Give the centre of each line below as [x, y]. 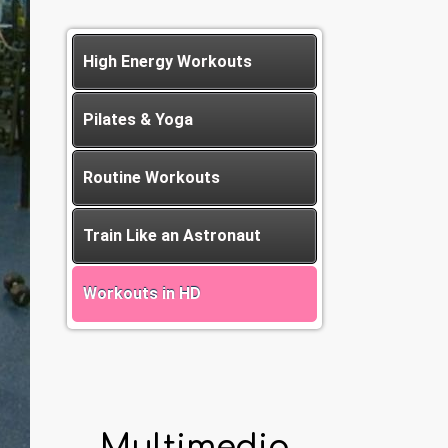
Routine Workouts [151, 177]
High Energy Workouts [167, 61]
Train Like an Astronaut [172, 235]
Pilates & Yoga [138, 119]
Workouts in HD [142, 293]
